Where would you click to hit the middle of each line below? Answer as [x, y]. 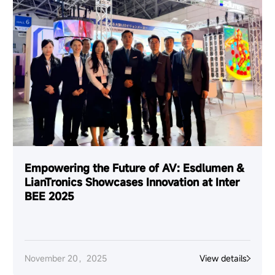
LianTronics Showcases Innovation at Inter [132, 182]
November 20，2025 [66, 258]
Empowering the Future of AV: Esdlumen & [135, 168]
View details [223, 258]
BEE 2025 [50, 196]
